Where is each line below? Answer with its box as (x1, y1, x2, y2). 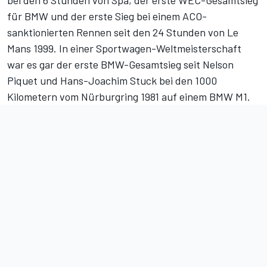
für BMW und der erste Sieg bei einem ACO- (7, 10, 207, 23)
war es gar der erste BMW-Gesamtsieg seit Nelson (7, 58, 234, 72)
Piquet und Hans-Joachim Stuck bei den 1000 (7, 74, 217, 88)
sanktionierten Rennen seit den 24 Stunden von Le (7, 26, 238, 39)
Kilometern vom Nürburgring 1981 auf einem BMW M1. (7, 90, 250, 104)
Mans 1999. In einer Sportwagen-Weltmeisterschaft (7, 42, 241, 55)
